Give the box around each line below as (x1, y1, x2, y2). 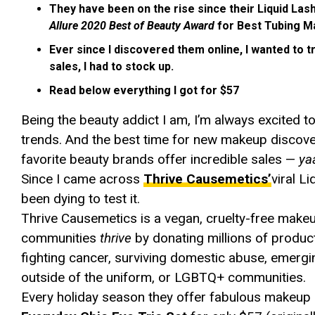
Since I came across (21, 171, 143, 187)
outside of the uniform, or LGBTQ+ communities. (21, 269, 306, 285)
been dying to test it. (21, 191, 140, 207)
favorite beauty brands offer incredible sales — (21, 151, 299, 167)
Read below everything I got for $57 (49, 84, 239, 97)
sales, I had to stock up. (49, 60, 174, 73)
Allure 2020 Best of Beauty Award (49, 19, 214, 32)
